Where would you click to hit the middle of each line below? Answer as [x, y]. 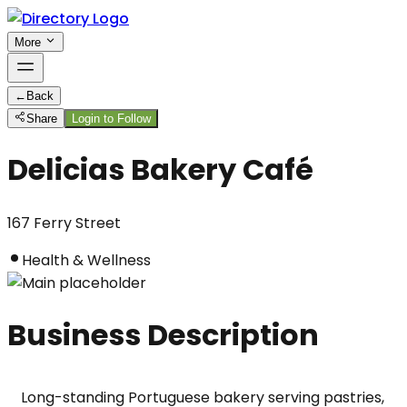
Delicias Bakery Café [160, 170]
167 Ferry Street [64, 223]
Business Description [163, 335]
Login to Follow [112, 119]
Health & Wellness [86, 260]
